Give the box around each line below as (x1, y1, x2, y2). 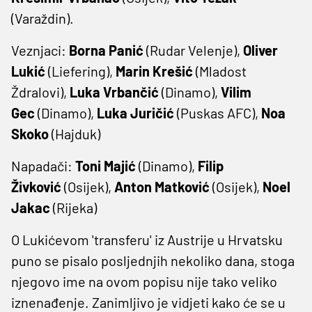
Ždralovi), (11, 83, 70, 100)
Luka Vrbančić (70, 83, 159, 100)
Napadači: (11, 157, 75, 174)
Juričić (130, 104, 174, 121)
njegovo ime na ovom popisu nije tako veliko (11, 272, 277, 290)
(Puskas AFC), (174, 104, 261, 121)
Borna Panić (69, 41, 143, 58)
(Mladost (193, 62, 247, 79)
